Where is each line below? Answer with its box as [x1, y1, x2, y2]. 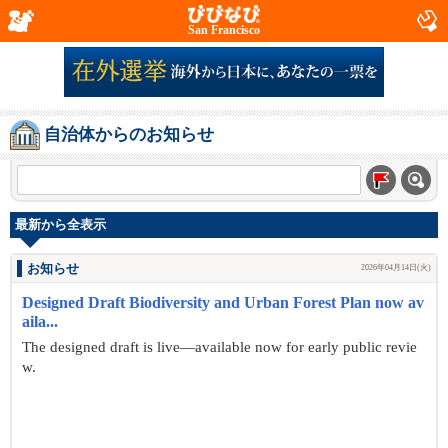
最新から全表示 [15, 218, 106, 232]
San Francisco [188, 23, 260, 37]
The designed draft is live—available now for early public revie [22, 339, 417, 355]
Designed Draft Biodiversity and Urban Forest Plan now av [22, 294, 424, 311]
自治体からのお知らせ [44, 125, 214, 144]
